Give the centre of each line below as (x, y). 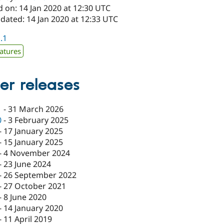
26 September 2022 (40, 175)
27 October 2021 (35, 186)
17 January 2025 (33, 131)
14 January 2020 (33, 208)
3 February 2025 (38, 120)
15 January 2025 (33, 142)
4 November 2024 (37, 153)
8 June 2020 (25, 197)
